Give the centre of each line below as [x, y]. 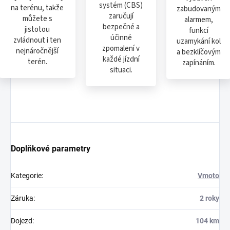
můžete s [37, 18]
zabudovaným [199, 9]
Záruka [22, 198]
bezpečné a [121, 27]
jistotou [37, 29]
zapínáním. [199, 63]
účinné [121, 38]
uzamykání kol [199, 41]
